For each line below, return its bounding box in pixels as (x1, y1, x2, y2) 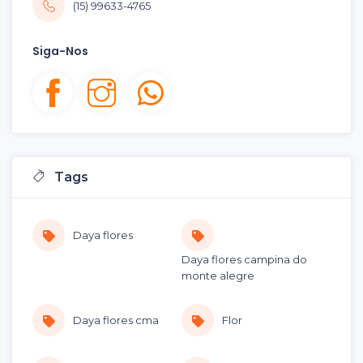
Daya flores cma (73, 314, 159, 327)
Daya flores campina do (181, 253, 307, 267)
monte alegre (181, 269, 254, 283)
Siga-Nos (32, 43, 88, 60)
